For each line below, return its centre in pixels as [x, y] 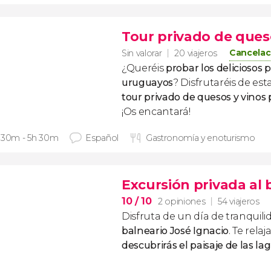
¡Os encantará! [156, 112]
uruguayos [148, 83]
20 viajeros [196, 53]
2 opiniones [181, 201]
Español [102, 138]
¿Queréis [144, 68]
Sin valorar [142, 53]
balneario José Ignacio [175, 231]
